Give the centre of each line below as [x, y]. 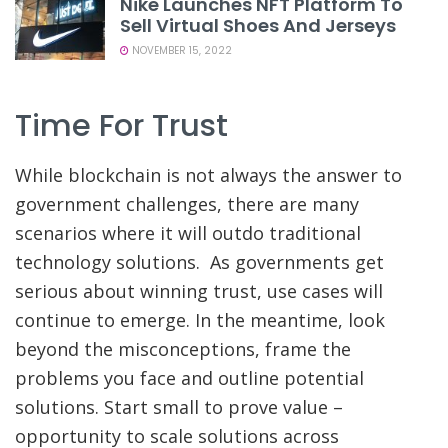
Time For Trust [121, 126]
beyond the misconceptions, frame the [183, 349]
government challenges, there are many [187, 204]
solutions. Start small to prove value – [179, 407]
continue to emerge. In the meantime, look [200, 320]
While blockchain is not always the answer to [208, 175]
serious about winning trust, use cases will [199, 291]
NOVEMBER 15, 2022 [180, 51]
